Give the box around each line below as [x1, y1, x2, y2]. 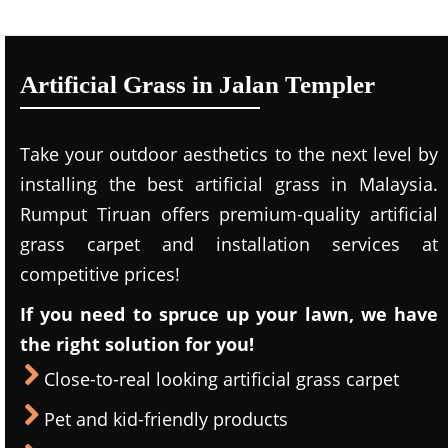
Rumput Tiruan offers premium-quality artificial [20, 202, 438, 226]
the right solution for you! [20, 332, 254, 356]
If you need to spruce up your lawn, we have [20, 302, 438, 326]
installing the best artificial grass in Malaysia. [20, 172, 438, 196]
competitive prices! [20, 262, 180, 286]
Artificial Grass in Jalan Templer [20, 71, 375, 98]
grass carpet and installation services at [20, 232, 438, 256]
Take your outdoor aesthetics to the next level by [20, 142, 438, 166]
